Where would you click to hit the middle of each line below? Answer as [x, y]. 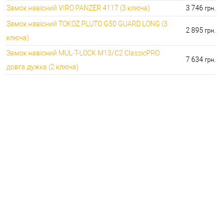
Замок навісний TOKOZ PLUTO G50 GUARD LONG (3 [87, 24]
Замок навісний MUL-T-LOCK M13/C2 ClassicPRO [83, 53]
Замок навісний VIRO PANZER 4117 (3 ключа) [78, 8]
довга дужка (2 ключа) [43, 67]
